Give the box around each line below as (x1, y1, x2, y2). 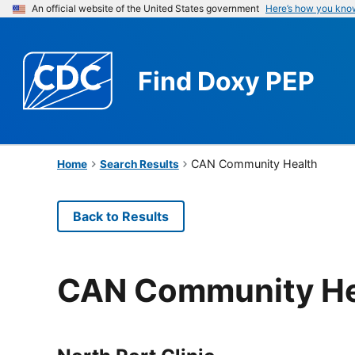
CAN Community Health (191, 156, 319, 170)
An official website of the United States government (32, 2, 259, 14)
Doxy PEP (197, 65, 315, 97)
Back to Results (73, 208, 169, 224)
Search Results (99, 157, 179, 170)
